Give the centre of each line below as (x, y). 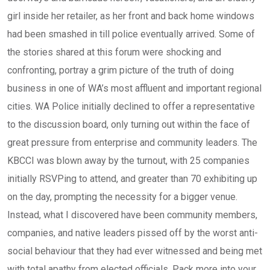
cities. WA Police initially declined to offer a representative (131, 106)
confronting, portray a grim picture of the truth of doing (121, 70)
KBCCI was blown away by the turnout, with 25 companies (128, 161)
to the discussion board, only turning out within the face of (129, 124)
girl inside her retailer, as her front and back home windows (131, 16)
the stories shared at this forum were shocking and (114, 52)
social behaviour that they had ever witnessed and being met (135, 251)
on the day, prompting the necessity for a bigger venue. (122, 197)
